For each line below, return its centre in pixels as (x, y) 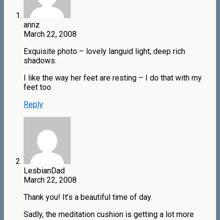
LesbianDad (44, 171)
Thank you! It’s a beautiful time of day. (88, 197)
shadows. (40, 61)
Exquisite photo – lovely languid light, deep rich (104, 52)
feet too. (38, 87)
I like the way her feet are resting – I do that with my (113, 78)
